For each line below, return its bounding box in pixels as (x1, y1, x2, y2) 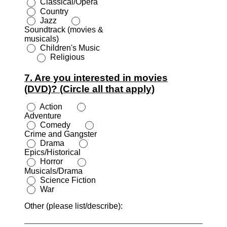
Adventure (24, 111, 61, 120)
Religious (48, 53, 85, 62)
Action (38, 102, 74, 111)
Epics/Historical (24, 148, 81, 157)
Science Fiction (38, 175, 106, 184)
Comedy (38, 120, 83, 129)
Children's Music (38, 44, 100, 53)
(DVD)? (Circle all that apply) (24, 83, 155, 94)
